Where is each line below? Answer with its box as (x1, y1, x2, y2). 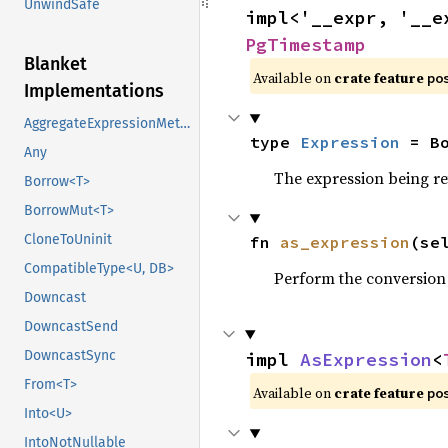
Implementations (24, 80, 164, 103)
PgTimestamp (245, 33, 366, 57)
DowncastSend (24, 318, 118, 336)
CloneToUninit (24, 231, 112, 249)
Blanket (24, 53, 87, 76)
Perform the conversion (273, 267, 446, 290)
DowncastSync (24, 347, 116, 365)
